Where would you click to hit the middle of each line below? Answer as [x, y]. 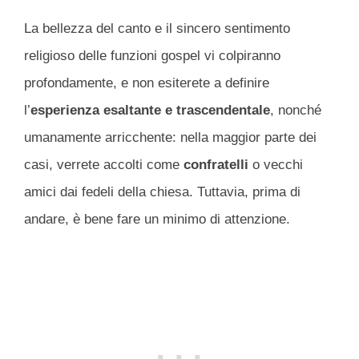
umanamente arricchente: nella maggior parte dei [170, 138]
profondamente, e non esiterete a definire [147, 83]
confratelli [216, 165]
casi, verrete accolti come [104, 165]
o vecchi [276, 165]
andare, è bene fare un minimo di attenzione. [157, 220]
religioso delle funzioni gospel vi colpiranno [152, 56]
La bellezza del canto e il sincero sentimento [157, 29]
